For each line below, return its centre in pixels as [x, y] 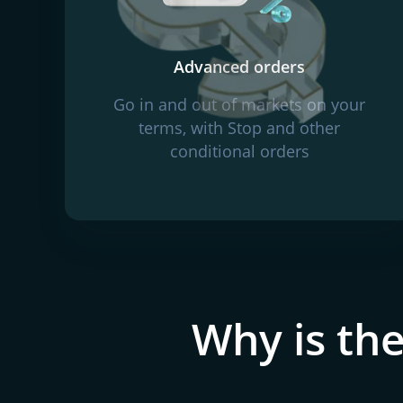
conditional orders [239, 151]
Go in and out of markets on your [239, 104]
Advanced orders [239, 67]
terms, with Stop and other [239, 128]
